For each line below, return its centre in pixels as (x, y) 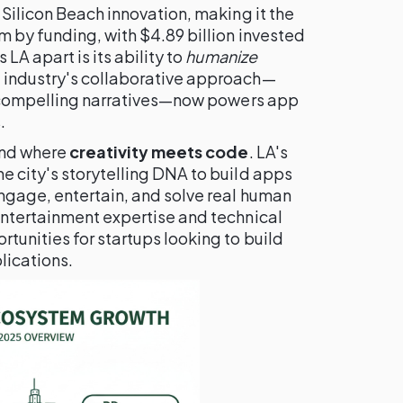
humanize (221, 56)
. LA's (268, 152)
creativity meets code (159, 152)
